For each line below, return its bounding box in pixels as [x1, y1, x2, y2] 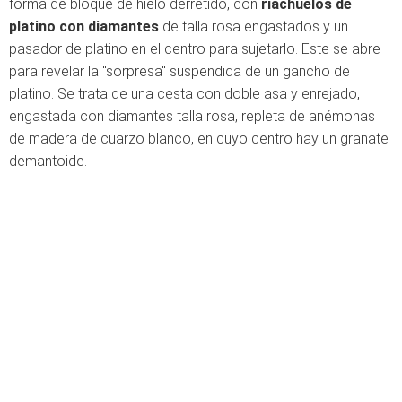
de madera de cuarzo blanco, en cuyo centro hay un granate [9, 130, 389, 147]
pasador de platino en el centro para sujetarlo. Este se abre [9, 40, 380, 57]
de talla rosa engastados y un [159, 18, 348, 35]
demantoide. [9, 153, 87, 170]
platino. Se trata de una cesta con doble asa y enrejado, [9, 85, 360, 102]
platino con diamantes [9, 18, 159, 35]
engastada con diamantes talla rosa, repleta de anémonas [9, 108, 375, 125]
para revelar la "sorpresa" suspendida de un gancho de [9, 63, 350, 80]
